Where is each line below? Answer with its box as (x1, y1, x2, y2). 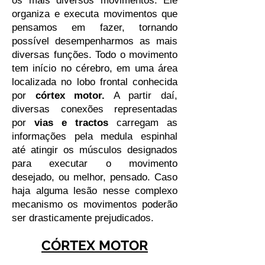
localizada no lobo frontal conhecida (12, 76, 177, 88)
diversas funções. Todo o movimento (12, 49, 177, 60)
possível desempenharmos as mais (12, 35, 177, 47)
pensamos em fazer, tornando (12, 22, 177, 33)
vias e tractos (34, 117, 108, 128)
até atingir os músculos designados (12, 144, 177, 156)
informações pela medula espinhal (12, 131, 177, 142)
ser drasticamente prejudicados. (12, 212, 154, 224)
